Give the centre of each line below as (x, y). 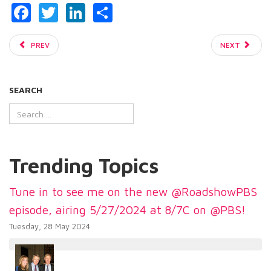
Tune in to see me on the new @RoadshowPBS (133, 192)
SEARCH (26, 90)
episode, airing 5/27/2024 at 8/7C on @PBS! (127, 210)
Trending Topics (84, 165)
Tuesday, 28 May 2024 (50, 227)
